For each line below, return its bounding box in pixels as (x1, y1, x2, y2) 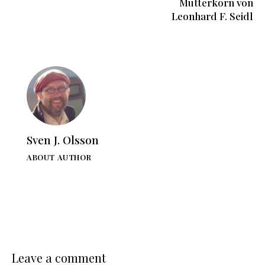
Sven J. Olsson (27, 131, 99, 147)
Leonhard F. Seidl (172, 9, 253, 23)
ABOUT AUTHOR (27, 151, 92, 162)
